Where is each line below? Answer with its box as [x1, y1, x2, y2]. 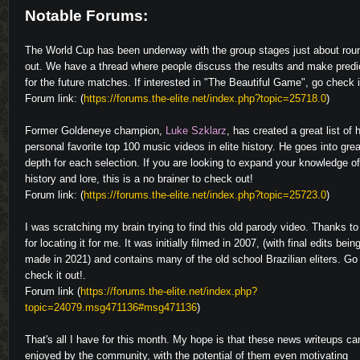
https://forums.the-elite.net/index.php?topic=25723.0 [84, 188, 326, 201]
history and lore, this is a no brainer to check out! [25, 172, 253, 185]
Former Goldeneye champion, [25, 124, 166, 137]
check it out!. [25, 268, 86, 281]
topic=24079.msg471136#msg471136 [25, 301, 197, 313]
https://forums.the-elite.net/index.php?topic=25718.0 [84, 92, 326, 104]
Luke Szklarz [166, 124, 227, 137]
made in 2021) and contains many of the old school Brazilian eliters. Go [25, 252, 358, 265]
